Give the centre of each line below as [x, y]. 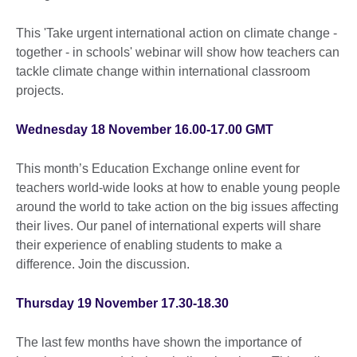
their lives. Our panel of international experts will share [169, 226]
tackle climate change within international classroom [163, 71]
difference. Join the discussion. [103, 264]
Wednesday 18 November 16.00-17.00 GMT [145, 129]
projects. [40, 90]
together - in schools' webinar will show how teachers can [178, 52]
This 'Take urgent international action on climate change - [177, 33]
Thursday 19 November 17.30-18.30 [122, 303]
